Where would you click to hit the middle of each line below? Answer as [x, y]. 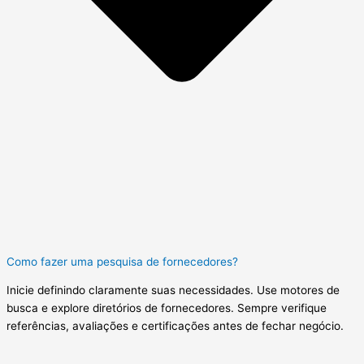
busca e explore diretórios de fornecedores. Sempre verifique [167, 308]
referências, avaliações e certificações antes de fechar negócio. [175, 326]
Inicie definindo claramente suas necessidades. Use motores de [173, 290]
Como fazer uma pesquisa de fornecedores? [122, 261]
